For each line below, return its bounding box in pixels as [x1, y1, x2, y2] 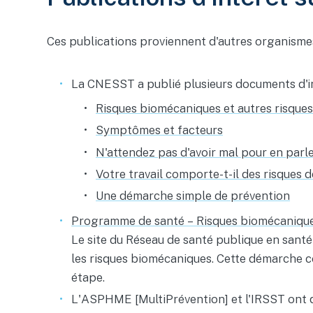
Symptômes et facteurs [96, 123, 224, 138]
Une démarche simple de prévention [96, 189, 291, 203]
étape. [71, 270, 105, 284]
